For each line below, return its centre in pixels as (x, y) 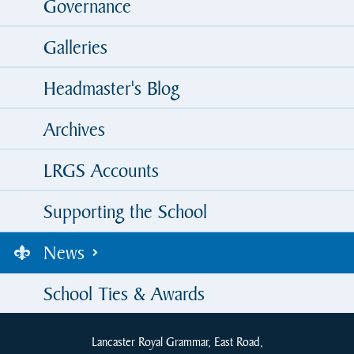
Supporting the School (125, 211)
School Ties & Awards (124, 293)
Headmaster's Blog (111, 88)
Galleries (75, 47)
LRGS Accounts (101, 170)
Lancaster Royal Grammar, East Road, (177, 341)
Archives (74, 129)
